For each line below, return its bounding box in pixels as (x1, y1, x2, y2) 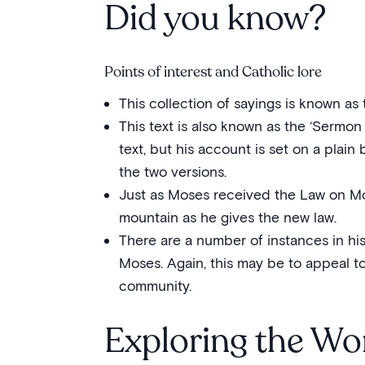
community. (118, 277, 191, 294)
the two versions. (118, 163, 226, 180)
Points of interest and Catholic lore (104, 62, 325, 81)
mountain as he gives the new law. (118, 209, 336, 226)
